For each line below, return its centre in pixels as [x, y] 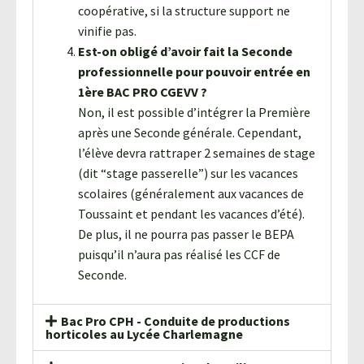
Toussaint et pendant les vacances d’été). [191, 213]
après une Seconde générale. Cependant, [190, 132]
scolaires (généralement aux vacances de [191, 193]
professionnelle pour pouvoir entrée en [194, 71]
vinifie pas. [107, 30]
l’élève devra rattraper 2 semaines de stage [197, 152]
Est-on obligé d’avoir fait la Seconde [185, 51]
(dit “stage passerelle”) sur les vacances [188, 173]
